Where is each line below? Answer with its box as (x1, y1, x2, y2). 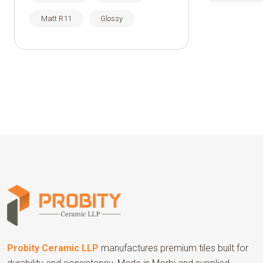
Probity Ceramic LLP (7, 242, 99, 254)
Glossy (100, 14, 123, 23)
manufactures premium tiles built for (99, 242, 249, 254)
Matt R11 (41, 14, 72, 23)
